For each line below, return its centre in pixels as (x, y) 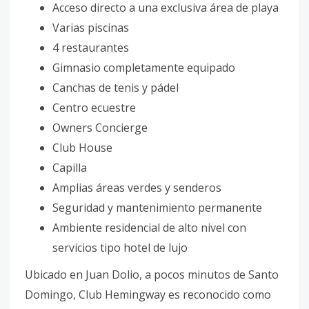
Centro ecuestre (94, 108)
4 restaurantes (91, 48)
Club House (82, 148)
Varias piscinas (91, 28)
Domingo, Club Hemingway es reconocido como (148, 295)
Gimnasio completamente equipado (144, 68)
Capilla (70, 168)
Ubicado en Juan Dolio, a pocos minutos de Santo (152, 275)
